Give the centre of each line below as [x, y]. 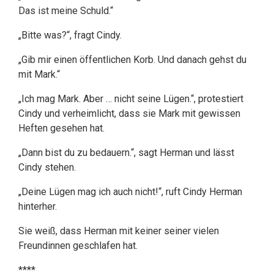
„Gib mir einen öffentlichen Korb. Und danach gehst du [132, 60]
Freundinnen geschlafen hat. [78, 246]
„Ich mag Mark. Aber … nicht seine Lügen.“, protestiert [131, 99]
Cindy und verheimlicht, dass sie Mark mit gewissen [129, 113]
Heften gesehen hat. [61, 128]
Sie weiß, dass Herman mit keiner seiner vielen [119, 231]
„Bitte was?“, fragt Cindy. [70, 35]
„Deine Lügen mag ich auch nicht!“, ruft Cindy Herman [130, 192]
